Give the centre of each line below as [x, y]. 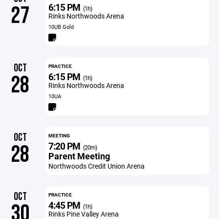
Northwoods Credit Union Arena [96, 166]
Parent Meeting [79, 156]
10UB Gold [61, 27]
